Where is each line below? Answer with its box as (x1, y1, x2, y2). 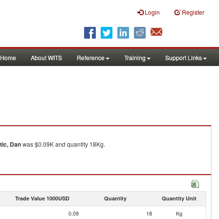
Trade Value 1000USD (15, 195, 69, 202)
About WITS (31, 53, 62, 62)
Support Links (165, 53, 202, 62)
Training (124, 53, 146, 62)
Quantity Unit (161, 195, 197, 202)
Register (182, 8, 204, 16)
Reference (77, 53, 105, 62)
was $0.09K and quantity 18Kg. (21, 140, 105, 148)
